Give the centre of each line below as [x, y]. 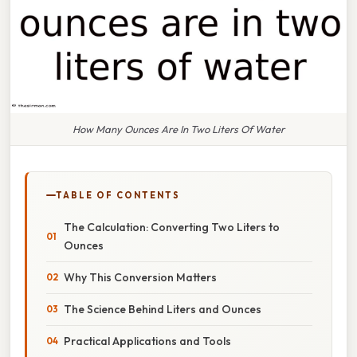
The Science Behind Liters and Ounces [163, 309]
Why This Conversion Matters [140, 277]
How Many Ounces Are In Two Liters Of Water [178, 129]
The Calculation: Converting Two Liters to [172, 227]
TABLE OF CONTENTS [118, 195]
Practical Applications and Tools [147, 341]
